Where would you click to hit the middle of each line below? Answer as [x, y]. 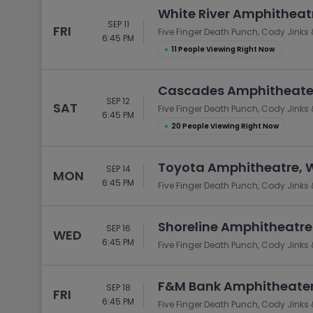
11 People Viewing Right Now [223, 49]
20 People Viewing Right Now [225, 126]
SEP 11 [118, 24]
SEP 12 [118, 101]
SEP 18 [118, 287]
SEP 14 [118, 169]
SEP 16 [118, 228]
